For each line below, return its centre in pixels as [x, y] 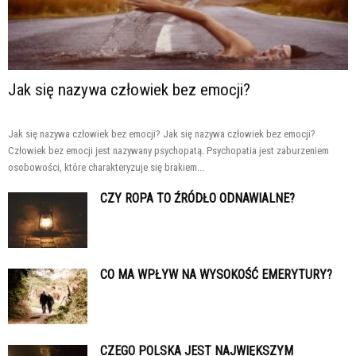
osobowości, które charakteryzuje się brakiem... [106, 167]
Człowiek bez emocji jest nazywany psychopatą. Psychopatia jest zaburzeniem [168, 150]
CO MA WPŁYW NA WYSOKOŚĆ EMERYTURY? [216, 274]
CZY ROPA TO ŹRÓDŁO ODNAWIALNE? [197, 198]
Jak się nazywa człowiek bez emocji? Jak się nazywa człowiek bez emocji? [162, 133]
